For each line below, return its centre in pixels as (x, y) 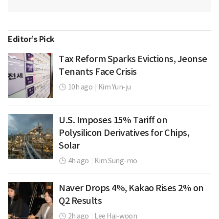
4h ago (78, 161)
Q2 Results (80, 201)
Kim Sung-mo (116, 161)
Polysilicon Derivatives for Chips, (124, 133)
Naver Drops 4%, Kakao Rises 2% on (131, 188)
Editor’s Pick (31, 40)
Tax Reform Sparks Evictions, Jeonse (133, 59)
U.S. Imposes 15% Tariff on (113, 120)
